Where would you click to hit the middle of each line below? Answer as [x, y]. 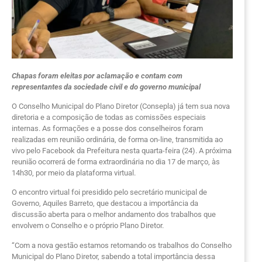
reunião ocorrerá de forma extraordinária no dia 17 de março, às [116, 161]
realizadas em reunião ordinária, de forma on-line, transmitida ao [117, 139]
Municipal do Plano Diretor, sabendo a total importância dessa [113, 256]
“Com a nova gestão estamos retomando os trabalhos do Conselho [122, 245]
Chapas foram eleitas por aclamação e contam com [97, 75]
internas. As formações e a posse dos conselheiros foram [107, 128]
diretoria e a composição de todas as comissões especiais [109, 117]
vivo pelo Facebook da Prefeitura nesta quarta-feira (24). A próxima [122, 150]
